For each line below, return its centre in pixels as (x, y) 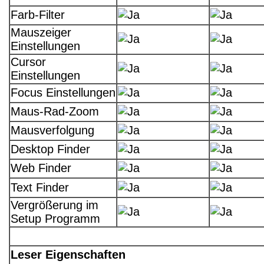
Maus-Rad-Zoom (55, 112)
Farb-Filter (38, 15)
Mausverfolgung (52, 131)
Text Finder (40, 188)
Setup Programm (55, 219)
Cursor (28, 62)
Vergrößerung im (55, 205)
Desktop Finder (50, 149)
